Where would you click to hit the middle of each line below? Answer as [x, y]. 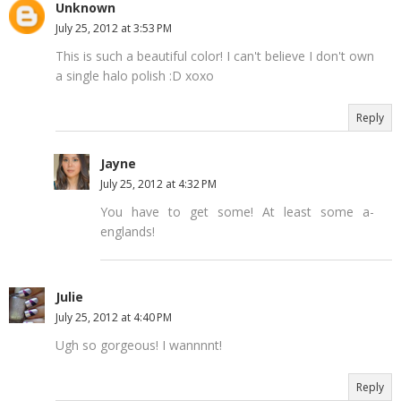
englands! [128, 231]
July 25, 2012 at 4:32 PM [158, 183]
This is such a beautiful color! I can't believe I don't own [215, 55]
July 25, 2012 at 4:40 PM [114, 317]
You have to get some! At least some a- [237, 211]
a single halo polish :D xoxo [135, 75]
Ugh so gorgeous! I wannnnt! [139, 345]
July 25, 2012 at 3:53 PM [114, 28]
